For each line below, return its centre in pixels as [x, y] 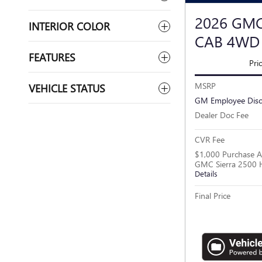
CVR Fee [210, 139]
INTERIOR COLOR [69, 26]
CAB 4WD [227, 41]
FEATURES [52, 57]
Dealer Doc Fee [222, 115]
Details [206, 173]
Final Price [213, 195]
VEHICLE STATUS [67, 88]
